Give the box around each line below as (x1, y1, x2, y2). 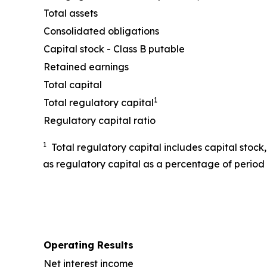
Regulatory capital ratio (44, 114, 156, 126)
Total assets (44, 7, 98, 19)
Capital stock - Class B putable (44, 42, 185, 55)
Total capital (44, 78, 102, 91)
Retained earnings (44, 60, 129, 73)
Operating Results (44, 238, 133, 251)
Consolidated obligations (44, 24, 159, 37)
